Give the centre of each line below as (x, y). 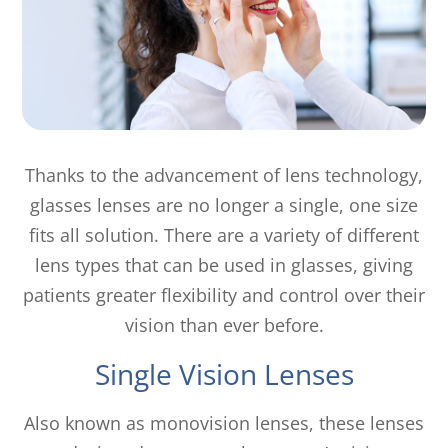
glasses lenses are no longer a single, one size (224, 204)
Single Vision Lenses (224, 373)
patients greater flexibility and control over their (224, 294)
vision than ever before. (224, 324)
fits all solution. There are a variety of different (224, 234)
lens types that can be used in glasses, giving (224, 264)
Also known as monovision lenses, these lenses (224, 422)
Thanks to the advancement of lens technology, (224, 174)
